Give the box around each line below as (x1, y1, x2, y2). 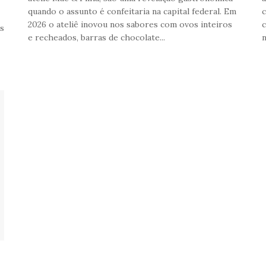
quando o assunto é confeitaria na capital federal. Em (28, 5, 237, 17)
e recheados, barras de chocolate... (28, 31, 166, 43)
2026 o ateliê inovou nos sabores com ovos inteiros (28, 18, 233, 30)
